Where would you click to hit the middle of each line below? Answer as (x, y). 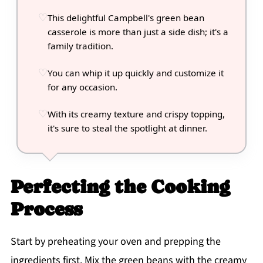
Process (46, 209)
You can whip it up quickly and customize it (135, 73)
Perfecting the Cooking (120, 187)
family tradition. (80, 46)
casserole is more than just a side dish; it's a (138, 32)
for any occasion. (82, 87)
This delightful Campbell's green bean (126, 18)
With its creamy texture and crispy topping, (136, 114)
